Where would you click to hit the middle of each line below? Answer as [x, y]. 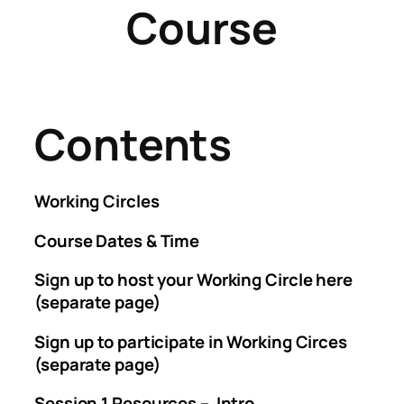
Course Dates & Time [117, 240]
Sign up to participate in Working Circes [191, 341]
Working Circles [97, 202]
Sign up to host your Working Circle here [193, 280]
